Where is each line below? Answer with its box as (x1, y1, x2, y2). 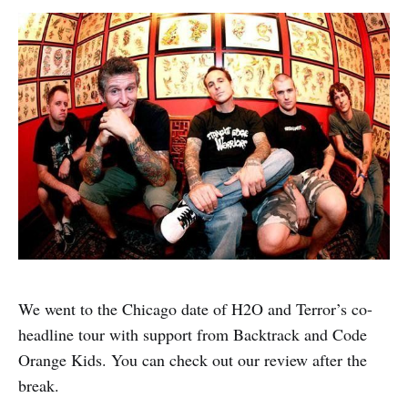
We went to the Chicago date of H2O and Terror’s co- (18, 298, 372, 321)
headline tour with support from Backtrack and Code (18, 323, 367, 346)
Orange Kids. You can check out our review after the (18, 349, 367, 372)
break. (18, 374, 59, 397)
